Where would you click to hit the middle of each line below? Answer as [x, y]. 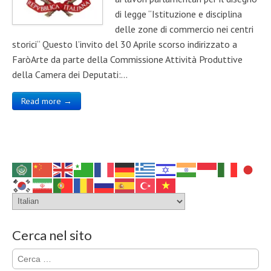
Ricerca [25, 255]
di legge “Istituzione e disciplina [178, 14]
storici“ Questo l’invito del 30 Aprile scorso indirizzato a [125, 44]
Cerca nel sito [52, 235]
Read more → [47, 101]
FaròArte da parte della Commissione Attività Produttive [127, 59]
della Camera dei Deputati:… [70, 74]
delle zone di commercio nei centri [184, 29]
